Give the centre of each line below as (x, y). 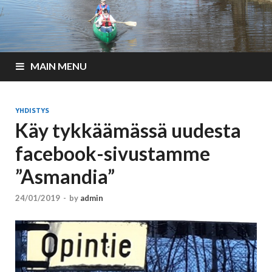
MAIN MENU (59, 66)
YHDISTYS (32, 110)
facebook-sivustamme (113, 153)
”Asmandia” (65, 176)
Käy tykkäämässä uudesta (128, 130)
